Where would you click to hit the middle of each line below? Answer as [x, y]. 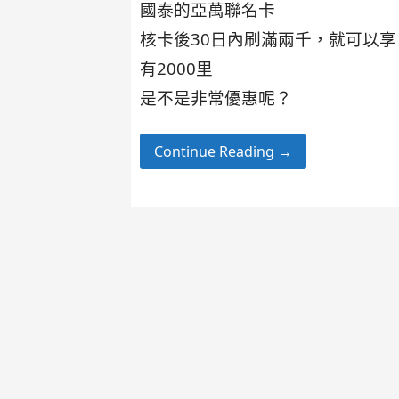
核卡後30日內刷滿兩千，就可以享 [269, 38]
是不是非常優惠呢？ [216, 97]
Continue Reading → [224, 151]
